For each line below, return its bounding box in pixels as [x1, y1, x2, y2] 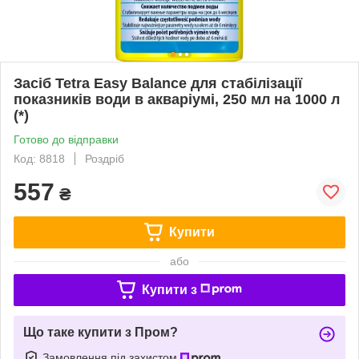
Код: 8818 [14, 151, 65, 165]
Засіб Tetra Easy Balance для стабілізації [14, 75, 302, 91]
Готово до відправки [14, 132, 119, 146]
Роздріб [85, 151, 124, 165]
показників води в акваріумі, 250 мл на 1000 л [14, 91, 340, 107]
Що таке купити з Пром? [23, 325, 178, 339]
